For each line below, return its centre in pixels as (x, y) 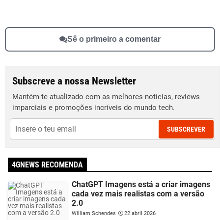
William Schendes (94, 213)
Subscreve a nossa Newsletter (74, 81)
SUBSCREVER (186, 129)
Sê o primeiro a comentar (114, 39)
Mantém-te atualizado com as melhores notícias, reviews (106, 96)
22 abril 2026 (140, 213)
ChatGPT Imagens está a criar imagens (141, 184)
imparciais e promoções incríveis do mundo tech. (94, 107)
